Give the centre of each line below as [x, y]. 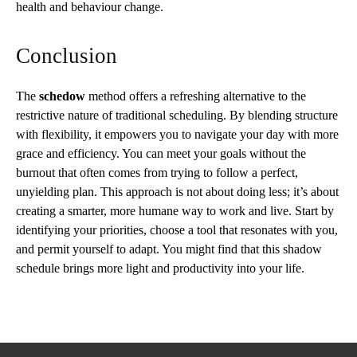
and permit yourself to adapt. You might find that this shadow [169, 249]
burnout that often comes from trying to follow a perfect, [157, 172]
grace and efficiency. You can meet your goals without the [161, 153]
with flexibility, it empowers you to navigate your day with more [177, 134]
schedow [62, 96]
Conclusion [67, 55]
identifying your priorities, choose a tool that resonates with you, [177, 229]
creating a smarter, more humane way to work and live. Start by [175, 210]
